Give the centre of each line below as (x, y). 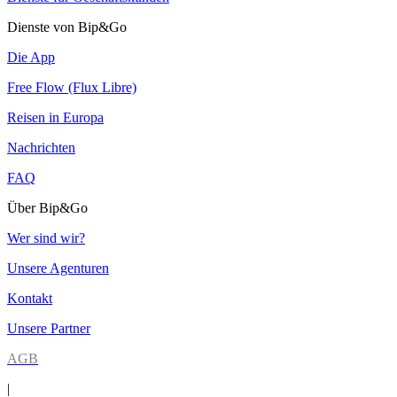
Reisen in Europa (55, 118)
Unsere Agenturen (58, 269)
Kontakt (30, 299)
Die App (31, 58)
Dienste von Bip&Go (67, 27)
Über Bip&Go (47, 208)
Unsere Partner (49, 329)
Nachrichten (41, 148)
